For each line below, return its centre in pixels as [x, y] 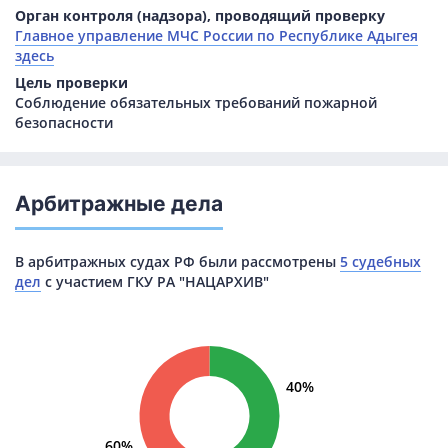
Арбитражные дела [119, 203]
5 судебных [380, 262]
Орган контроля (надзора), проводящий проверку [200, 16]
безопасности [64, 123]
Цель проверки [71, 83]
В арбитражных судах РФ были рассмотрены [177, 262]
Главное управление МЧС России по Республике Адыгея [216, 36]
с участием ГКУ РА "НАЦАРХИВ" [155, 282]
